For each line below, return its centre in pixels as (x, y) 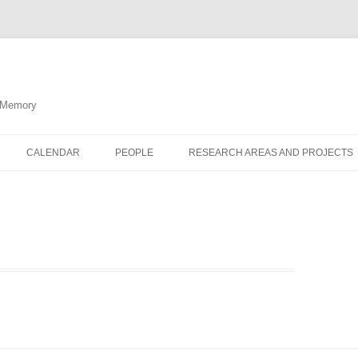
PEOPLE (134, 153)
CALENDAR (53, 153)
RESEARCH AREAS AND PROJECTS (270, 153)
